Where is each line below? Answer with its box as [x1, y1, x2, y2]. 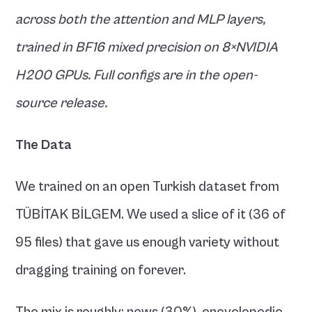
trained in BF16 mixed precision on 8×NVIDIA [15, 40, 279, 56]
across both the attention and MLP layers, [15, 12, 266, 28]
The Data [15, 137, 72, 153]
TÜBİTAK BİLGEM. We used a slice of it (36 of [15, 207, 286, 223]
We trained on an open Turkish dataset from [15, 179, 280, 195]
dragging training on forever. [15, 263, 187, 279]
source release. [15, 95, 108, 111]
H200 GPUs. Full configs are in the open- [15, 68, 258, 84]
